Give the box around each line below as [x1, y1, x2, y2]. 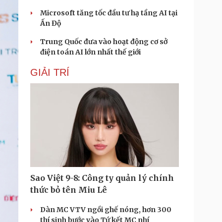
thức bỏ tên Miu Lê [30, 185, 107, 195]
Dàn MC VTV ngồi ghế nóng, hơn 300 [40, 205, 171, 214]
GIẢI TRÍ [30, 67, 69, 78]
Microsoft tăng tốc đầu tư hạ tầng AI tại [40, 8, 177, 17]
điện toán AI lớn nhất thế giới [40, 48, 141, 56]
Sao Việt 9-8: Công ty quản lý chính [30, 173, 174, 183]
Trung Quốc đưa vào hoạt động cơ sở [40, 37, 167, 46]
